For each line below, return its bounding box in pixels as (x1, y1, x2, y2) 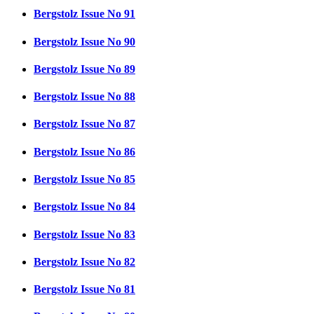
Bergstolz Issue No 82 (34, 255, 135, 268)
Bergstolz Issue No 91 (34, 8, 135, 20)
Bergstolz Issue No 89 (34, 62, 135, 75)
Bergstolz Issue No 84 (34, 200, 135, 213)
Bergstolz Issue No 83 (34, 228, 135, 240)
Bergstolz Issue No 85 (34, 173, 135, 186)
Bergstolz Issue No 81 (34, 283, 135, 296)
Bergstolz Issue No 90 (34, 35, 135, 48)
